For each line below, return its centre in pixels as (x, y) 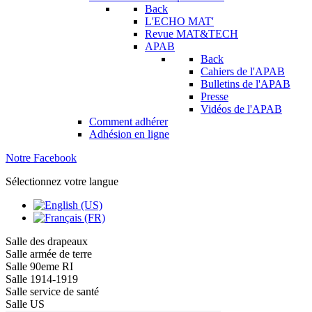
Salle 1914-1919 (42, 279)
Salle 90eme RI (39, 266)
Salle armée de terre (49, 254)
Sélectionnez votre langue (62, 181)
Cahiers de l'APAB (243, 71)
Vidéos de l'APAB (241, 109)
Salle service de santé (52, 291)
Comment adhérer (128, 122)
